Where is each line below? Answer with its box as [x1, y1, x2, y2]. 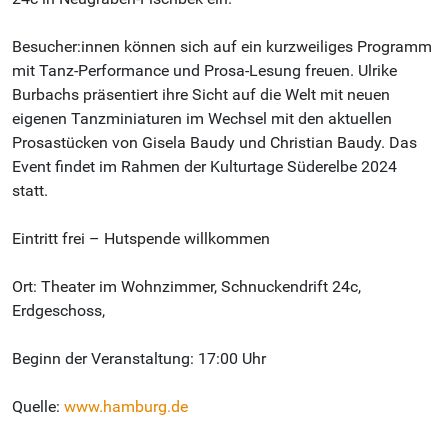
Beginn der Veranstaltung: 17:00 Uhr [12, 349, 266, 369]
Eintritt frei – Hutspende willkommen [12, 229, 270, 249]
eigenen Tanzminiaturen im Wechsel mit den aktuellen [12, 109, 392, 129]
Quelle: [12, 397, 64, 417]
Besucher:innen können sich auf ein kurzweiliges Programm [12, 37, 432, 57]
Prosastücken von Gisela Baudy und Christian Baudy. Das [12, 133, 417, 153]
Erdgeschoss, [12, 301, 105, 321]
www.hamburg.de [64, 397, 188, 417]
